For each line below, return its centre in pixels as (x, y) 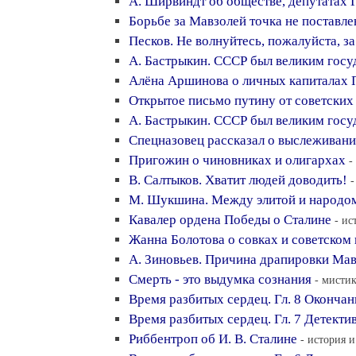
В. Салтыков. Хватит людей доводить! (238, 180)
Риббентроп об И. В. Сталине (213, 339)
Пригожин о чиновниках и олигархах (237, 160)
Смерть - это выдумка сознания (220, 279)
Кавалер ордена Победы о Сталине (230, 220)
